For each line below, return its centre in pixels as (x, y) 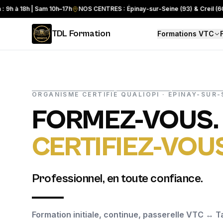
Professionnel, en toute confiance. (117, 179)
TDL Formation (81, 34)
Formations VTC (186, 34)
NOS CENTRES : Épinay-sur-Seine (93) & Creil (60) (135, 9)
